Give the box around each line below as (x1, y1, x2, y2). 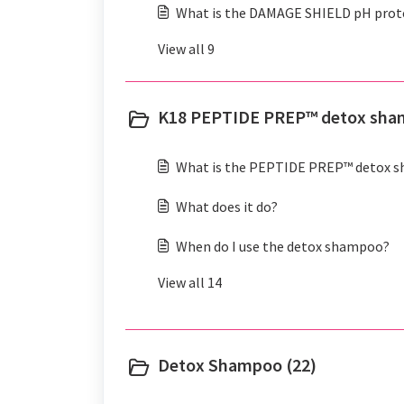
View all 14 (158, 273, 222, 291)
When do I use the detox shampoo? (176, 237, 390, 255)
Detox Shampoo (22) (158, 353, 317, 376)
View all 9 (158, 40, 215, 58)
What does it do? (176, 197, 278, 216)
